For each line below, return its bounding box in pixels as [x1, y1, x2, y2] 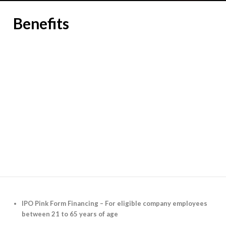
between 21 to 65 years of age [22, 210, 118, 218]
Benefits [13, 14, 69, 32]
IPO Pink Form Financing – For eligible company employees [22, 199, 207, 208]
